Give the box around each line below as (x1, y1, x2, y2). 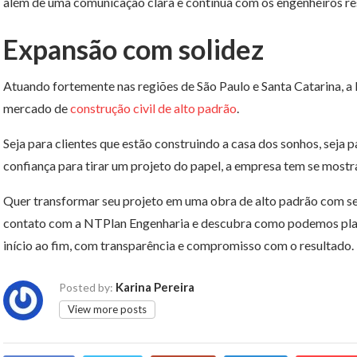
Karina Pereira (116, 279, 194, 294)
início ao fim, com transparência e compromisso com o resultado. (3, 237, 354, 253)
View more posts (68, 302, 147, 316)
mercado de (3, 100, 70, 116)
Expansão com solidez (3, 32, 269, 65)
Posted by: (59, 280, 113, 294)
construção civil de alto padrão (70, 100, 237, 116)
